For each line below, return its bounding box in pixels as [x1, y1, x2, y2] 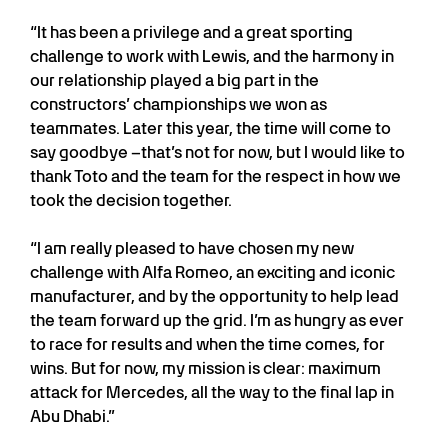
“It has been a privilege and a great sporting [30, 23, 353, 43]
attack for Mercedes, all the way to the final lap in [30, 383, 394, 403]
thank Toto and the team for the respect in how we [30, 167, 401, 187]
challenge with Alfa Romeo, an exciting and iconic [30, 263, 395, 283]
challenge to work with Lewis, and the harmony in [30, 47, 394, 67]
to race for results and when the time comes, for [30, 335, 385, 355]
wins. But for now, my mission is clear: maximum [30, 359, 381, 379]
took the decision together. [30, 191, 232, 211]
